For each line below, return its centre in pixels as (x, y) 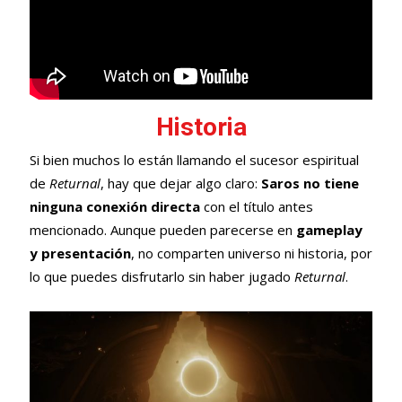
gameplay (329, 229)
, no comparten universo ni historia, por (251, 253)
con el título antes (256, 206)
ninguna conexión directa (114, 206)
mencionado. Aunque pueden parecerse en (162, 229)
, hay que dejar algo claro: (180, 183)
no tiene (331, 183)
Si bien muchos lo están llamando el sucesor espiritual (194, 159)
